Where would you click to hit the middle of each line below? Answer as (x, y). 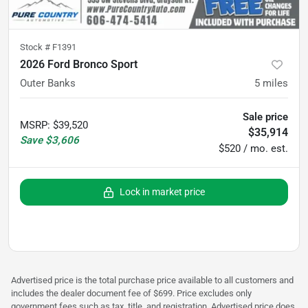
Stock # (36, 47)
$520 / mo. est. (253, 148)
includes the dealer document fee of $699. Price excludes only (131, 293)
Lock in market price (162, 191)
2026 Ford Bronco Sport (79, 64)
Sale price (265, 117)
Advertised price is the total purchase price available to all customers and (152, 280)
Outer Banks (48, 83)
